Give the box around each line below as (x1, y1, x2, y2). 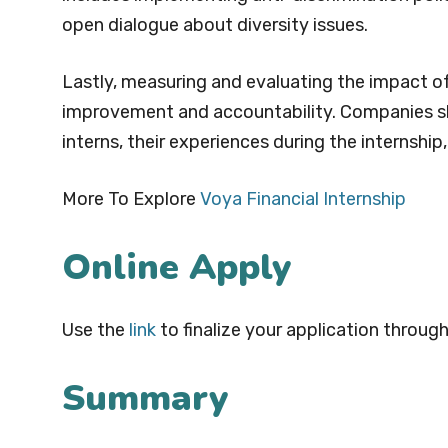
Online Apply (62, 243, 291, 293)
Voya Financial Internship (200, 188, 406, 211)
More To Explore (62, 188, 200, 211)
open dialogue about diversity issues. (62, 14, 368, 37)
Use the (62, 319, 129, 342)
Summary (62, 374, 228, 424)
